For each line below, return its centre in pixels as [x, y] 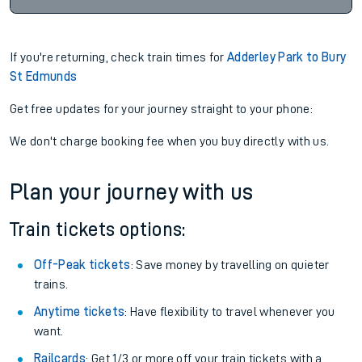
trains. [51, 284]
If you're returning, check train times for [119, 57]
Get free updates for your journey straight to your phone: [161, 109]
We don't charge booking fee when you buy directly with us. [170, 141]
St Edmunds [44, 77]
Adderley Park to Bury [287, 57]
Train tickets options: [98, 229]
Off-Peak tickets [82, 265]
